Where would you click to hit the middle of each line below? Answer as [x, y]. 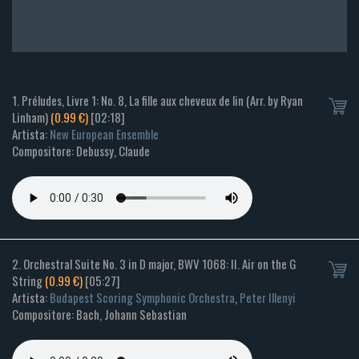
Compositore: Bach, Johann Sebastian [99, 315]
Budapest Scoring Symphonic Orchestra [142, 298]
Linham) [31, 117]
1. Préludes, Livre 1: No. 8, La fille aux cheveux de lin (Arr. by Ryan [157, 101]
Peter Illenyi [268, 298]
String [28, 281]
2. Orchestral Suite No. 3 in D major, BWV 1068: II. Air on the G [154, 264]
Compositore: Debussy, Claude [81, 151]
